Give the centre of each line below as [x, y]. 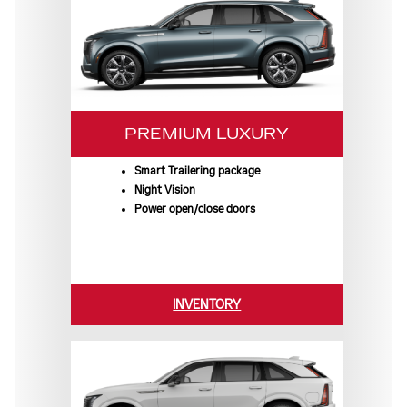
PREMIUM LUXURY [207, 134]
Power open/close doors [194, 209]
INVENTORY [207, 305]
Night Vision [164, 190]
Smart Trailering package [197, 171]
